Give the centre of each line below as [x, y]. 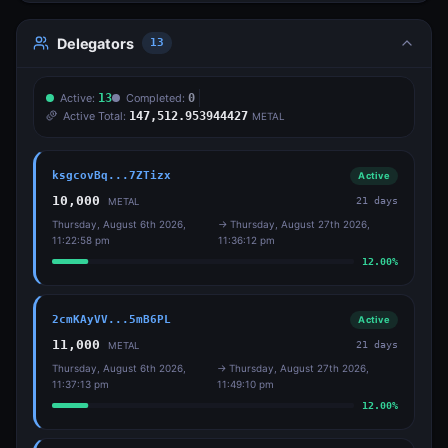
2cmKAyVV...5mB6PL [111, 319]
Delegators [95, 43]
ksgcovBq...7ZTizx [111, 175]
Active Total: [96, 115]
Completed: [157, 97]
